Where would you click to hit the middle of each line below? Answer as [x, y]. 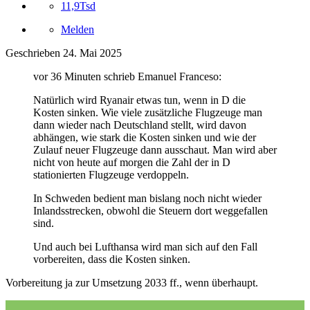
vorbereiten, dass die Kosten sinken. [112, 259]
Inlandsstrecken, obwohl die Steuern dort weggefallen [151, 210]
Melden [77, 29]
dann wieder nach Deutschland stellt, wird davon [140, 125]
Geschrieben [34, 53]
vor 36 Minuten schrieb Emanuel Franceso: [127, 76]
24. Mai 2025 [92, 53]
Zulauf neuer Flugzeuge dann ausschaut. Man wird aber [155, 149]
